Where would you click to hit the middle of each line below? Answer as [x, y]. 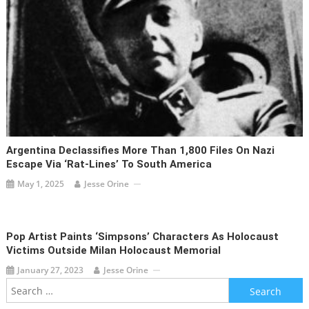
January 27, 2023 [51, 270]
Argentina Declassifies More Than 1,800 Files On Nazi [141, 151]
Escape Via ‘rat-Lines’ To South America [109, 165]
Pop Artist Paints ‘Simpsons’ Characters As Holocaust [143, 237]
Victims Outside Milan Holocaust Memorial [114, 251]
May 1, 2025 [41, 184]
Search [244, 286]
